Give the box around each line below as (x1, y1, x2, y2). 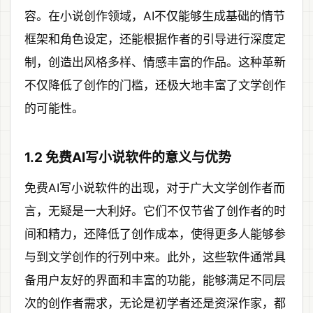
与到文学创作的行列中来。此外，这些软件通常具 (24, 250, 286, 265)
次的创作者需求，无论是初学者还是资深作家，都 (24, 296, 286, 311)
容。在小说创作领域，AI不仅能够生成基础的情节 (24, 9, 285, 24)
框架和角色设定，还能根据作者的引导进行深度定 (24, 32, 286, 47)
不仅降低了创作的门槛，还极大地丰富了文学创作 (24, 78, 286, 93)
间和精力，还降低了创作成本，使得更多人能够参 (24, 227, 286, 242)
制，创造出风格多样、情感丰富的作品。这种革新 (24, 55, 286, 70)
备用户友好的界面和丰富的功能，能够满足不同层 (24, 273, 286, 288)
